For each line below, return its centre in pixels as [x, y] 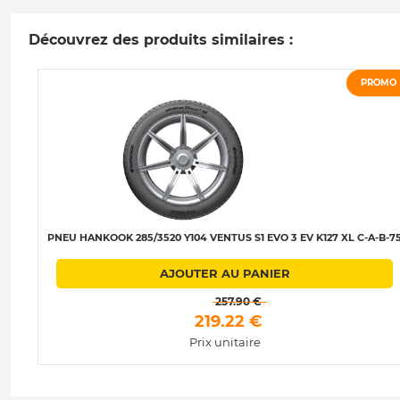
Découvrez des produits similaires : [161, 39]
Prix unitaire [225, 342]
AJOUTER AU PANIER [225, 273]
